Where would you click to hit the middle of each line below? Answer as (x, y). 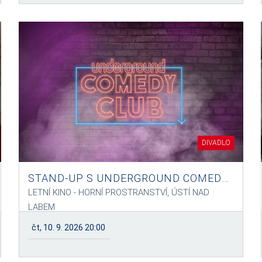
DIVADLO (216, 143)
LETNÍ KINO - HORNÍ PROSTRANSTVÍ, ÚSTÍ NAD (119, 192)
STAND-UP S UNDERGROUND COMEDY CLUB (225, 178)
